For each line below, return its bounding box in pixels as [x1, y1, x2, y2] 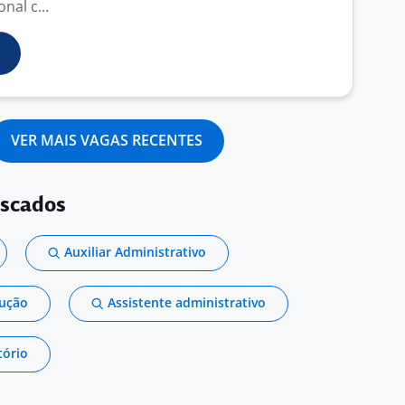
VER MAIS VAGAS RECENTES [11, 130, 202, 150]
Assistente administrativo [108, 294, 266, 311]
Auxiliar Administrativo [64, 243, 206, 260]
